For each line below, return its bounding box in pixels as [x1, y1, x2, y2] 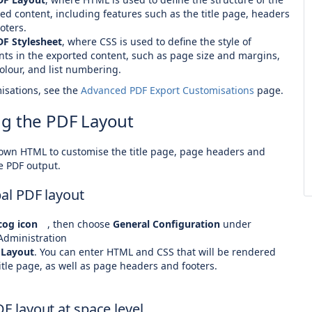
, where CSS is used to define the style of [62, 35, 251, 48]
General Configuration [113, 217, 220, 231]
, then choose [47, 217, 113, 231]
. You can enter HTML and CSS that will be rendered [34, 245, 276, 258]
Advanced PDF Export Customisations [81, 84, 254, 97]
